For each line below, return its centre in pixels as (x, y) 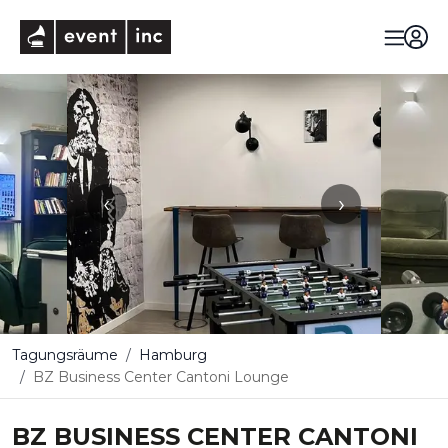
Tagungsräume (65, 355)
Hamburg (173, 355)
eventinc (204, 28)
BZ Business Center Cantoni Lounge (161, 377)
